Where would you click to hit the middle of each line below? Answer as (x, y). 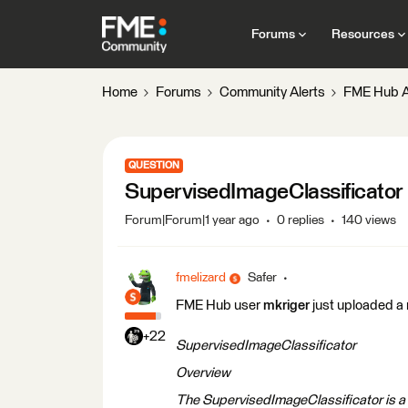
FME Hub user (219, 306)
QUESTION (154, 165)
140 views (369, 220)
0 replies (301, 220)
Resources (362, 34)
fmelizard (201, 278)
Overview (203, 373)
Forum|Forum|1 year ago (192, 220)
